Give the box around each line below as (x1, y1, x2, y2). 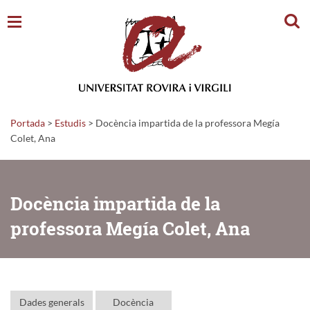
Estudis (55, 116, 86, 129)
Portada (10, 116, 45, 129)
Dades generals (19, 295, 84, 308)
